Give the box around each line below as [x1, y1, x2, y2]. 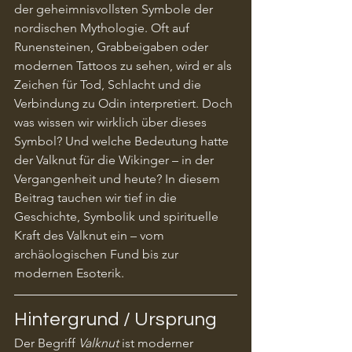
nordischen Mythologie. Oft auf [14, 20, 192, 35]
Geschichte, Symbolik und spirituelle [14, 208, 222, 224]
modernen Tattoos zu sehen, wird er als [14, 57, 235, 73]
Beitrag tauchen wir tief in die [14, 189, 180, 205]
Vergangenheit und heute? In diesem [14, 170, 223, 186]
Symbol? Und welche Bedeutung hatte [14, 133, 232, 148]
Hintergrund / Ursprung [14, 309, 217, 329]
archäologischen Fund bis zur [14, 246, 181, 262]
